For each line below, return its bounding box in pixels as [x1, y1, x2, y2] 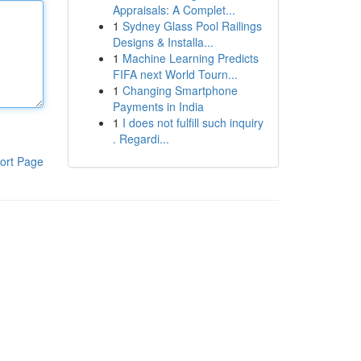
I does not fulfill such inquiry [122, 114, 263, 131]
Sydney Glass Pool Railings [122, 18, 262, 34]
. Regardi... [112, 131, 169, 147]
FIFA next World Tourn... [112, 66, 238, 82]
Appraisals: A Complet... [112, 2, 235, 18]
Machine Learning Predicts [122, 50, 259, 66]
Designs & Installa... [112, 34, 214, 50]
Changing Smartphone [122, 82, 238, 98]
